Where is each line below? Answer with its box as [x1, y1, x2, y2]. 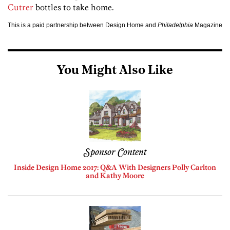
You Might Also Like [57, 65, 173, 78]
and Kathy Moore [86, 171, 144, 181]
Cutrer [8, 2, 35, 13]
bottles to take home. [35, 2, 114, 13]
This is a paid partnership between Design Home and [8, 22, 158, 29]
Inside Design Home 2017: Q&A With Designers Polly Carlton [14, 163, 216, 172]
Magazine [193, 22, 222, 29]
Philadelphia [158, 22, 193, 29]
